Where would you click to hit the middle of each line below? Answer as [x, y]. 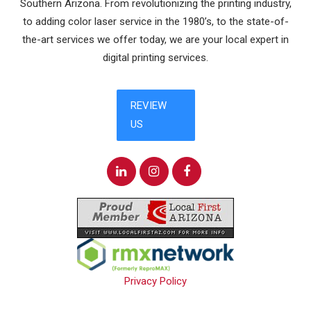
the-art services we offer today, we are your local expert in [155, 40]
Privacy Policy [155, 281]
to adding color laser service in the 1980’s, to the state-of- [155, 22]
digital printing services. [155, 58]
